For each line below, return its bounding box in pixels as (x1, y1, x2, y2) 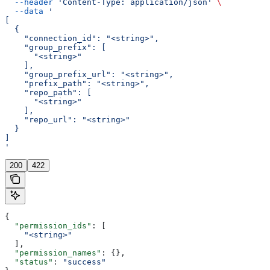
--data (5, 6, 43, 16)
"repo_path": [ (5, 87, 92, 97)
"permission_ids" (5, 221, 92, 230)
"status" (5, 257, 53, 266)
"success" (63, 257, 106, 266)
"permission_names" (5, 248, 101, 257)
